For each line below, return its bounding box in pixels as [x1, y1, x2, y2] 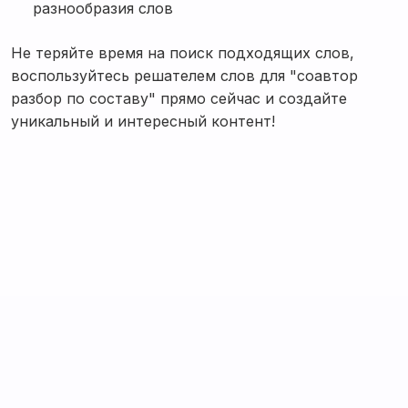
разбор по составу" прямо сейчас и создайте [11, 89, 347, 107]
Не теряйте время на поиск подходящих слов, [11, 44, 354, 62]
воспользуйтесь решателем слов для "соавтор [11, 66, 358, 85]
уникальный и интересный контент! [11, 112, 275, 130]
